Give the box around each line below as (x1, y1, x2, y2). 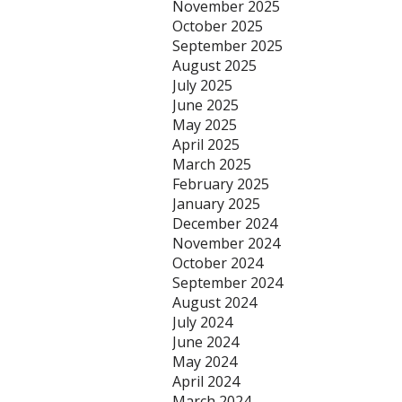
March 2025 (172, 154, 251, 174)
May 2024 (172, 352, 237, 371)
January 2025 (172, 194, 260, 214)
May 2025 (172, 115, 237, 135)
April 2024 (172, 371, 240, 391)
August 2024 (172, 293, 257, 312)
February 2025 (172, 174, 269, 194)
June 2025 (172, 95, 239, 115)
